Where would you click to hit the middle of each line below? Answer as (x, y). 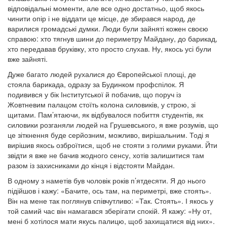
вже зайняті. (28, 59)
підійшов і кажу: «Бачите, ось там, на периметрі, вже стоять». (109, 191)
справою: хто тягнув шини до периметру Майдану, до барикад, (112, 39)
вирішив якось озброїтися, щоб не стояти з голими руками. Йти (112, 145)
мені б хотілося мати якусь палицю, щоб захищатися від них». (111, 221)
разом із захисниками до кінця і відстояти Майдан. (91, 165)
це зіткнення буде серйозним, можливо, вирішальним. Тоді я (108, 135)
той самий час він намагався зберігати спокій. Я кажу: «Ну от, (110, 211)
